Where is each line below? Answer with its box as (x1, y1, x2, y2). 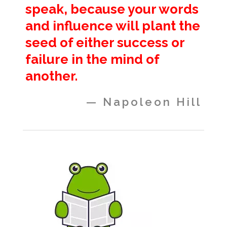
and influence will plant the (25, 18, 200, 33)
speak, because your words (25, 1, 199, 17)
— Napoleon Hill (86, 95, 202, 108)
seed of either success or (25, 34, 184, 50)
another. (25, 68, 78, 84)
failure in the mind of (25, 51, 159, 67)
